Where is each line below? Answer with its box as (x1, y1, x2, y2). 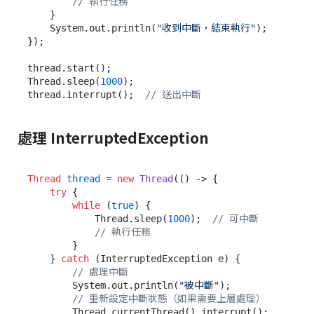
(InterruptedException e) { (89, 253, 240, 265)
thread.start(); (27, 62, 111, 74)
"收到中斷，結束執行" (156, 22, 256, 34)
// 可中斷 (212, 213, 259, 225)
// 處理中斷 (72, 266, 128, 278)
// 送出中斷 (145, 88, 201, 100)
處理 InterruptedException (18, 126, 209, 148)
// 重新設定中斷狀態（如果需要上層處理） (72, 293, 266, 305)
